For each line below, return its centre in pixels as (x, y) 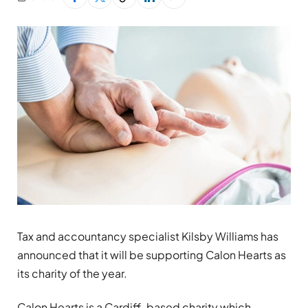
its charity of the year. (72, 274)
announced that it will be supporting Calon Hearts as (152, 255)
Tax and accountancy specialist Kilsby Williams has (148, 236)
